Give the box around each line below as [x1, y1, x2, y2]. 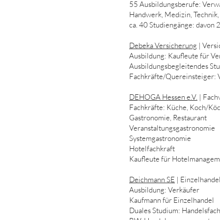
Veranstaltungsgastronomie [129, 123, 215, 133]
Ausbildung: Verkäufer [129, 185, 199, 194]
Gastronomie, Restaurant [129, 113, 207, 122]
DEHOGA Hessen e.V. [129, 92, 197, 102]
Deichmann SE [129, 175, 175, 184]
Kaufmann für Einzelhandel [129, 195, 214, 205]
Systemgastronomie [129, 134, 191, 143]
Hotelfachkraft [129, 144, 175, 153]
